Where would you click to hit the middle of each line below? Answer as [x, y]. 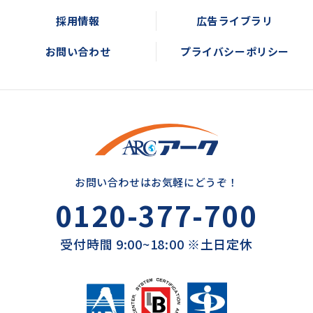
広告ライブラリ [235, 21]
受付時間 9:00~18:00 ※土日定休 [156, 244]
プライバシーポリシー [235, 51]
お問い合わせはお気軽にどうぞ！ [157, 182]
